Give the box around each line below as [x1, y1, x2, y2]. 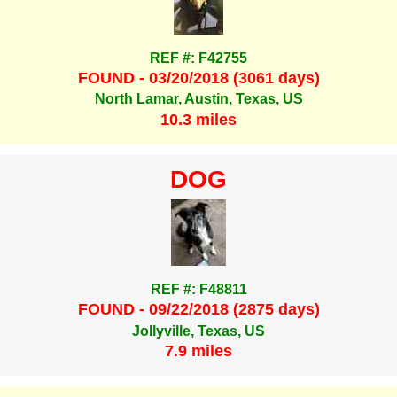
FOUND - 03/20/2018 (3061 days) [77, 68, 320, 87]
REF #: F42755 [150, 50, 247, 66]
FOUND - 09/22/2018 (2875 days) [77, 300, 320, 319]
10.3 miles [160, 110, 237, 128]
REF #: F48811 [150, 281, 247, 297]
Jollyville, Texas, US [132, 323, 265, 339]
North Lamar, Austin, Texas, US [94, 91, 303, 107]
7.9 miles [165, 341, 232, 360]
